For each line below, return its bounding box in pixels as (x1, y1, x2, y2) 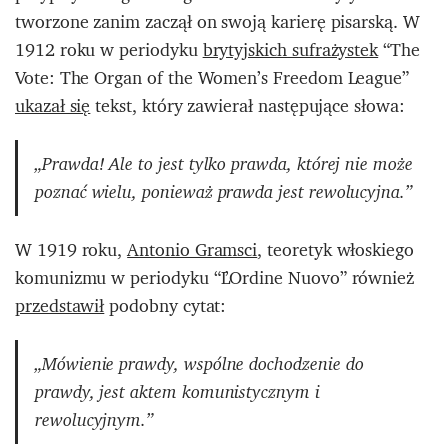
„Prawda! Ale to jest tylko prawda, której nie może (35, 149, 413, 180)
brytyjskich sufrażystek (202, 34, 379, 66)
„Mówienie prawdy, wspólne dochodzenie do (35, 349, 364, 380)
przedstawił (15, 290, 105, 322)
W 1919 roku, (15, 234, 128, 266)
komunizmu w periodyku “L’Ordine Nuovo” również (15, 262, 415, 294)
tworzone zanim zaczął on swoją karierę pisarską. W (15, 6, 420, 38)
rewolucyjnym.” (35, 405, 154, 436)
